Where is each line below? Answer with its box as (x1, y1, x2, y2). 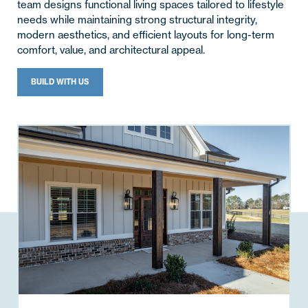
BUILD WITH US (30, 77, 89, 87)
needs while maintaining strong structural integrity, (16, 13, 257, 27)
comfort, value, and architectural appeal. (16, 43, 205, 57)
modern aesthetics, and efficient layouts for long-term (16, 28, 274, 42)
